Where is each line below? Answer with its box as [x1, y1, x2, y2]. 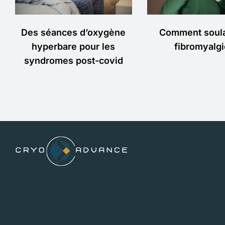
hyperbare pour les [32, 41, 116, 52]
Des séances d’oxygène [21, 27, 126, 38]
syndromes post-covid [24, 55, 123, 66]
